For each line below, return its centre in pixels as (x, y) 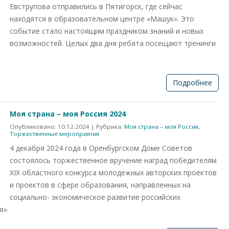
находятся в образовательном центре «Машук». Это (102, 19)
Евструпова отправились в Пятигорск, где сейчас (96, 6)
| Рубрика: (107, 127)
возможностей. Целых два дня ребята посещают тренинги (113, 43)
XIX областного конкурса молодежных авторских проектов (113, 173)
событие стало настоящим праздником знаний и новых (107, 31)
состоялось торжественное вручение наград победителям (113, 160)
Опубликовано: (34, 127)
